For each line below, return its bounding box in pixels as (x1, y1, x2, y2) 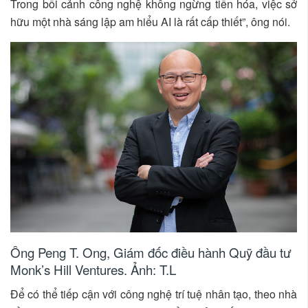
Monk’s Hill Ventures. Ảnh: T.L (10, 259, 176, 278)
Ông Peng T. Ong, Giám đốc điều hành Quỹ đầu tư (10, 242, 291, 261)
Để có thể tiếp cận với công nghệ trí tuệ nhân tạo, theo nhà (10, 285, 297, 302)
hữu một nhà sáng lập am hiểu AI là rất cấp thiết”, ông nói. (10, 13, 290, 30)
